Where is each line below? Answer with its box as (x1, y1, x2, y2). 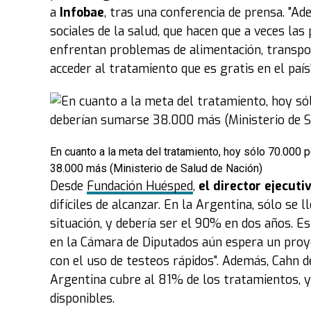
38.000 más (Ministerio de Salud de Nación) (50, 162, 262, 175)
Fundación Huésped (87, 178, 193, 194)
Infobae (60, 4, 104, 21)
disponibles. (50, 290, 115, 307)
